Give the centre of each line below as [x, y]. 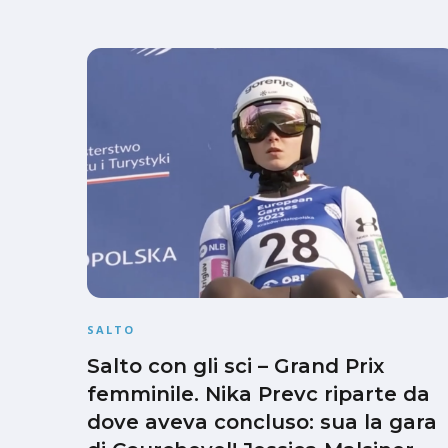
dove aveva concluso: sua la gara [262, 421]
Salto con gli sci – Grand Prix [235, 365]
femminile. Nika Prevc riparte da [258, 393]
